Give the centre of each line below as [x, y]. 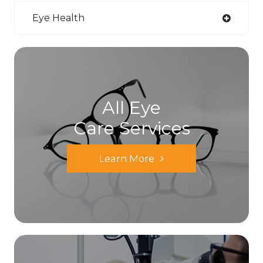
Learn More [127, 158]
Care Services [131, 128]
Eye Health [58, 18]
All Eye [131, 107]
